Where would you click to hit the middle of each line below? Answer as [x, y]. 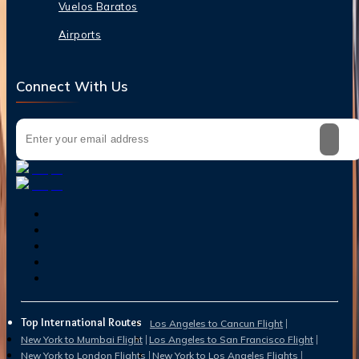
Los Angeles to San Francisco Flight [231, 339]
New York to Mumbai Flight [82, 339]
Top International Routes [81, 322]
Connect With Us [72, 86]
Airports [80, 34]
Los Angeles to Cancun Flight [216, 323]
